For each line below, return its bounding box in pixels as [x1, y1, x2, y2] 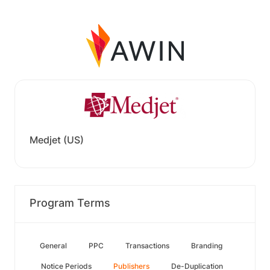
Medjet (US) [30, 134, 84, 146]
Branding [191, 241, 222, 250]
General [40, 241, 67, 250]
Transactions [125, 241, 169, 250]
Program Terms [30, 196, 110, 209]
